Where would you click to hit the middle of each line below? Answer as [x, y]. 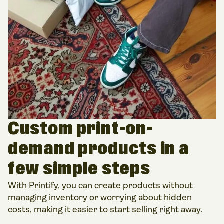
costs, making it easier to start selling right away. [105, 209]
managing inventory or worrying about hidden [100, 197]
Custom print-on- [80, 129]
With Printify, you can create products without [100, 185]
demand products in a [99, 149]
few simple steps [79, 169]
